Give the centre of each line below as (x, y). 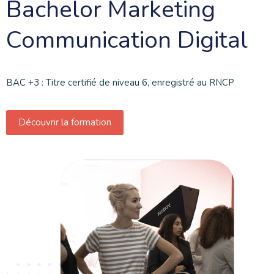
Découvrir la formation (65, 122)
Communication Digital (127, 40)
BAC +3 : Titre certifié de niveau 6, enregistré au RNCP (120, 82)
